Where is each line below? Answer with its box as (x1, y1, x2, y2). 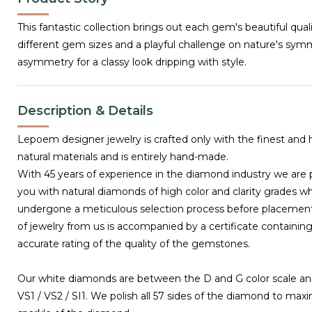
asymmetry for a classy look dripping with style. (17, 55, 247, 68)
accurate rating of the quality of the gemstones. (17, 237, 250, 250)
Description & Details (17, 102, 153, 118)
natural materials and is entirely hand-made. (17, 150, 228, 163)
